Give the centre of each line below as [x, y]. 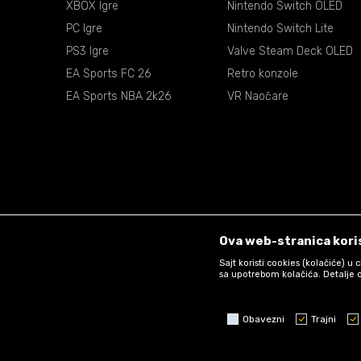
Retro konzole [263, 74]
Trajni [324, 319]
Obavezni [263, 319]
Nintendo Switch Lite [280, 29]
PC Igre [84, 29]
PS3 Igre [87, 52]
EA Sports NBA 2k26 [118, 97]
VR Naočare [258, 97]
